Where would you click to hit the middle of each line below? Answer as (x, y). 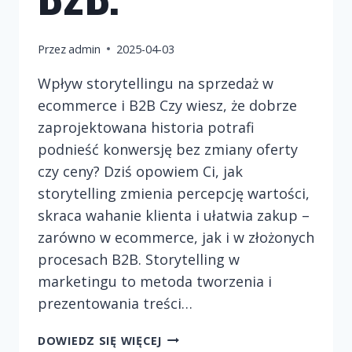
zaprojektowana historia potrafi (146, 127)
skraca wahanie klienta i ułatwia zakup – (174, 215)
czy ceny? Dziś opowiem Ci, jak (140, 171)
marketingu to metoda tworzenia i (155, 281)
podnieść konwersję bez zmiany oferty (168, 149)
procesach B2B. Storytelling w (139, 259)
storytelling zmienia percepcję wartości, (174, 193)
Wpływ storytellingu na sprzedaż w (156, 83)
